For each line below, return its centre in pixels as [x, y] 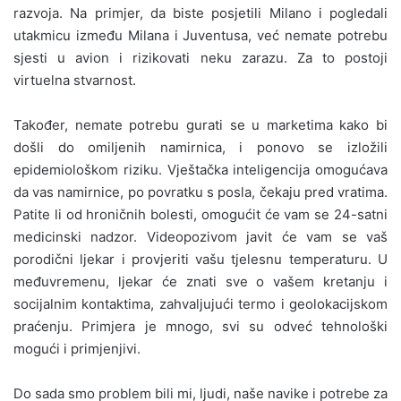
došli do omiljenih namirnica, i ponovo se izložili [200, 147]
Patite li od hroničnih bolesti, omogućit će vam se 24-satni [200, 214]
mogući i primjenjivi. [77, 348]
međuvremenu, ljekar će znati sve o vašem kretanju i [200, 281]
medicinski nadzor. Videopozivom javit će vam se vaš [200, 236]
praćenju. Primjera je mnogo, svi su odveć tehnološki [200, 326]
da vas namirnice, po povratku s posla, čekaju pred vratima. [200, 192]
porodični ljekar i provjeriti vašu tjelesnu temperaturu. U [200, 259]
